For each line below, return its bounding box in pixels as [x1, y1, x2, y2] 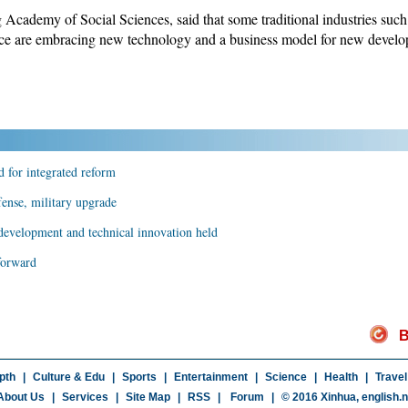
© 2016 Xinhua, [280, 391, 362, 403]
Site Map [125, 391, 170, 403]
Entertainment [173, 371, 248, 383]
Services [61, 391, 108, 403]
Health [323, 371, 358, 383]
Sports [121, 371, 157, 383]
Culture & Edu [32, 371, 105, 383]
